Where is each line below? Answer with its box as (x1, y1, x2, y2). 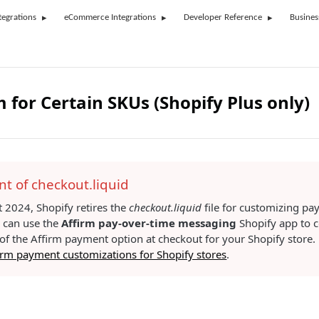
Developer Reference (184, 13, 262, 22)
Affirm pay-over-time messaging (61, 216, 237, 230)
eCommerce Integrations (64, 13, 156, 22)
